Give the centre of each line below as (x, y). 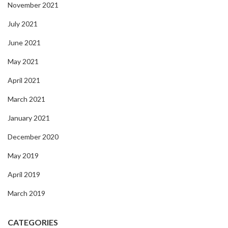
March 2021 (26, 99)
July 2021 (23, 23)
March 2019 (26, 193)
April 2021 (24, 80)
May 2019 (23, 155)
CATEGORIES (33, 222)
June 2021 (24, 42)
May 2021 (23, 61)
